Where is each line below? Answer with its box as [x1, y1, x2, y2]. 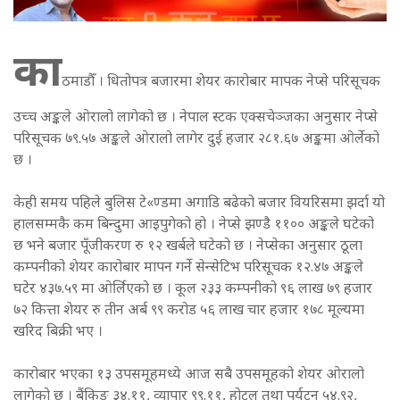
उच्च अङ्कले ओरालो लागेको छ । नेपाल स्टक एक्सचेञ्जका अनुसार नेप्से [13, 109, 378, 129]
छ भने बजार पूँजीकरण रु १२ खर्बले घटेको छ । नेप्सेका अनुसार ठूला [13, 237, 362, 257]
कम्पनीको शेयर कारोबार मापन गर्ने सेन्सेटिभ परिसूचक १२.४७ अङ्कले [13, 259, 363, 279]
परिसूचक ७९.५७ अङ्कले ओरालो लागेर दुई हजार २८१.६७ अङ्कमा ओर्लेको [13, 130, 379, 150]
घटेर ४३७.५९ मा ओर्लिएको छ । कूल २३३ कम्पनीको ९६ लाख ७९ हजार [13, 280, 372, 300]
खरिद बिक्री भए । [13, 323, 103, 343]
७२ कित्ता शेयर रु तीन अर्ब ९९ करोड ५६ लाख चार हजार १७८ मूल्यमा [13, 302, 364, 321]
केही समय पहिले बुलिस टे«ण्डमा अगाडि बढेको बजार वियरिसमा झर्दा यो [13, 195, 385, 214]
